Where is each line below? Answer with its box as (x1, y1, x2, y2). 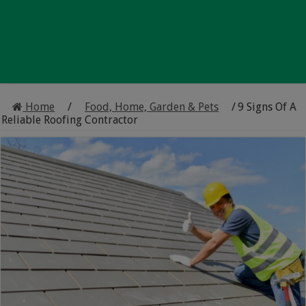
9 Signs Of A (238, 100, 297, 113)
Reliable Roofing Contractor (1, 113, 139, 126)
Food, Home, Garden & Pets (85, 100, 219, 113)
